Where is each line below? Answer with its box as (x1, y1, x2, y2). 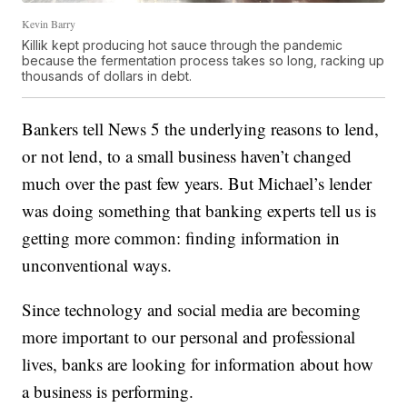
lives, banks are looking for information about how (22, 352, 374, 376)
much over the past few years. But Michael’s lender (22, 172, 372, 195)
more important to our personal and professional (22, 325, 356, 349)
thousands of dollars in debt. (22, 68, 193, 84)
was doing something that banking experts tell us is (22, 199, 377, 223)
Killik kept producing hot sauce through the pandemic (22, 37, 343, 54)
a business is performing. (22, 380, 194, 403)
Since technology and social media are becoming (22, 298, 362, 322)
